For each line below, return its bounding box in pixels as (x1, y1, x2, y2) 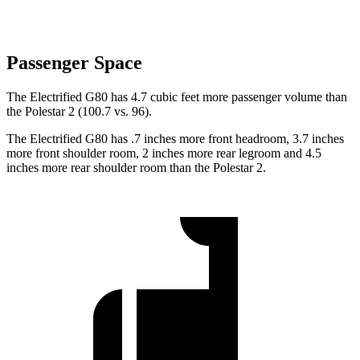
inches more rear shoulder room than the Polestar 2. (6, 161, 266, 175)
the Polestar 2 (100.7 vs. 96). (6, 104, 152, 119)
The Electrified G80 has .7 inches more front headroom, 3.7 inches (6, 132, 344, 146)
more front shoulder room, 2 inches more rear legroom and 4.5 (6, 146, 321, 161)
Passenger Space (6, 52, 142, 74)
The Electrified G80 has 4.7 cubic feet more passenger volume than (6, 90, 347, 104)
